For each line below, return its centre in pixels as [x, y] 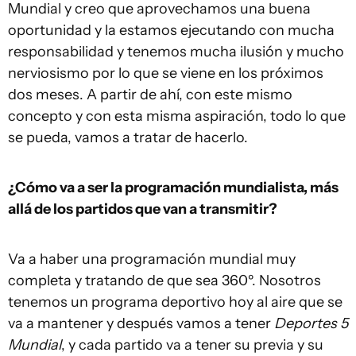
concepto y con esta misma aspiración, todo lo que [177, 116]
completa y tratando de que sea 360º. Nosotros [164, 281]
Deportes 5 [311, 324]
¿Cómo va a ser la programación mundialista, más [173, 188]
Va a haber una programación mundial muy [152, 259]
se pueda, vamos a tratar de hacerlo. [128, 138]
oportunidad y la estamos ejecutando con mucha [171, 31]
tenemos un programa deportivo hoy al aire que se [175, 302]
